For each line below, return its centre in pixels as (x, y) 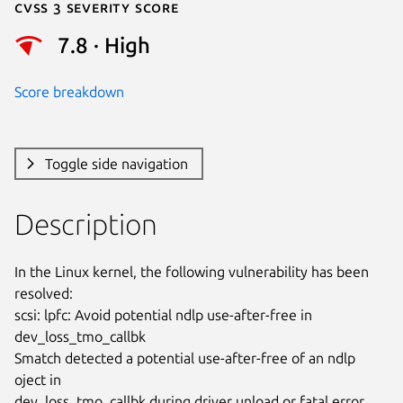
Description (86, 224)
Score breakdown (69, 91)
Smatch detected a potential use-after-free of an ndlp (185, 358)
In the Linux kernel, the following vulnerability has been (192, 271)
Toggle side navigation (116, 163)
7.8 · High (104, 46)
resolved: (44, 293)
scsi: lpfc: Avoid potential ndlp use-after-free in (163, 314)
